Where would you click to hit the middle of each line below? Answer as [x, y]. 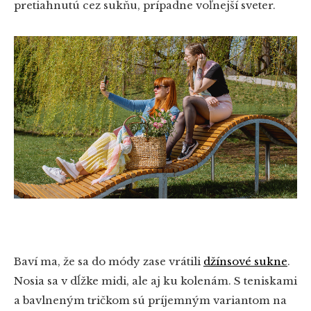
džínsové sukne [245, 262]
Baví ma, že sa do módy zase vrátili [107, 262]
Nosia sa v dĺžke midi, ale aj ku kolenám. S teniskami [155, 281]
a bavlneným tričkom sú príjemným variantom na [150, 301]
